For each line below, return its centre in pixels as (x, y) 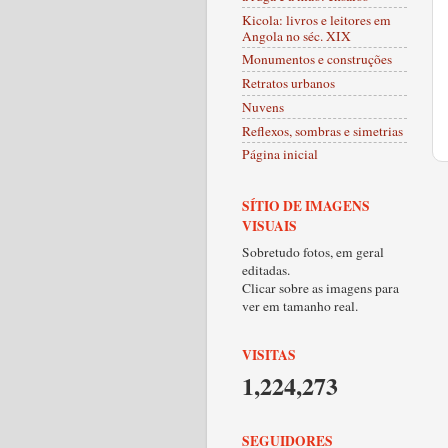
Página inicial (280, 154)
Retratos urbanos (288, 83)
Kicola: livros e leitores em (316, 19)
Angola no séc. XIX (296, 35)
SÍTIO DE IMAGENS (306, 205)
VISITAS (269, 354)
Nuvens (263, 106)
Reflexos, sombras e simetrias (322, 130)
